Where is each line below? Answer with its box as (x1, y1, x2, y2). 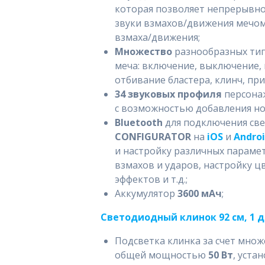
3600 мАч (177, 186, 222, 200)
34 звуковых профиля (114, 87, 222, 101)
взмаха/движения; (114, 30, 200, 44)
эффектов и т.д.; (114, 172, 188, 186)
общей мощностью (114, 248, 208, 261)
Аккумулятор (114, 186, 177, 200)
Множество (114, 44, 174, 58)
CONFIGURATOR (114, 130, 191, 143)
